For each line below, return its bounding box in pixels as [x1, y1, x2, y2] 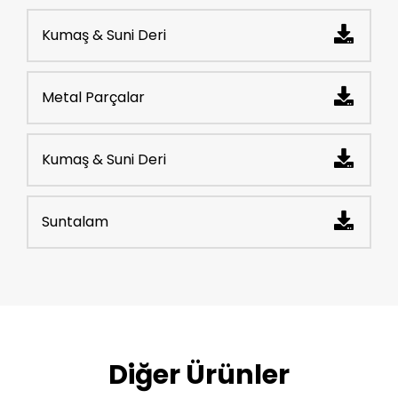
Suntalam [42, 211, 108, 233]
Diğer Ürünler [108, 356, 290, 394]
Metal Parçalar [42, 87, 145, 108]
